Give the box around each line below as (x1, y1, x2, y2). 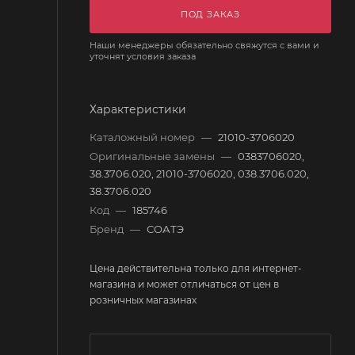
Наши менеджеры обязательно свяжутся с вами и (90, 39, 319, 51)
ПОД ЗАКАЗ (180, 8, 241, 20)
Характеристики (90, 101, 186, 116)
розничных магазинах (90, 293, 197, 306)
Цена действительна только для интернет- (90, 261, 302, 274)
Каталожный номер (90, 130, 197, 143)
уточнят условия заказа (90, 50, 196, 62)
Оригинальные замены (90, 149, 217, 162)
